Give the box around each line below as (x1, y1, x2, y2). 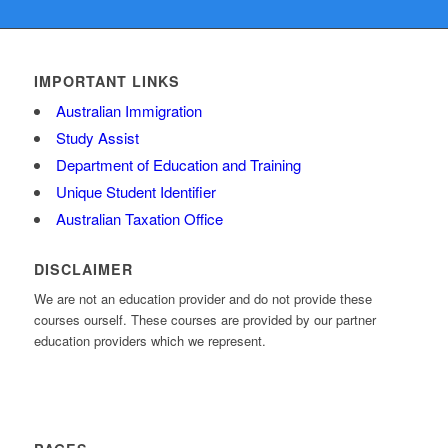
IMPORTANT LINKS (33, 71, 180, 91)
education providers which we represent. (33, 331, 266, 351)
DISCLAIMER (33, 259, 133, 279)
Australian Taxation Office (55, 208, 223, 229)
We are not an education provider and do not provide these (33, 289, 372, 309)
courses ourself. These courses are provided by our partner (33, 310, 376, 330)
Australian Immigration (55, 100, 202, 121)
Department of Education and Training (55, 154, 301, 175)
